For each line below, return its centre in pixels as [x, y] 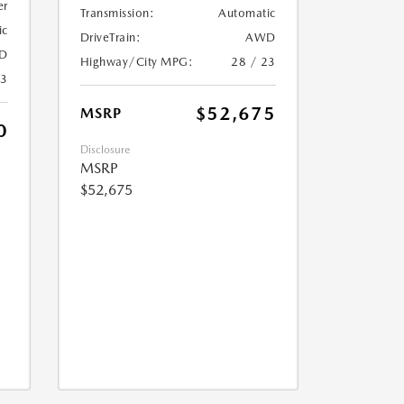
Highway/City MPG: [136, 62]
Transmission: [117, 14]
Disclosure [105, 150]
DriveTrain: [110, 38]
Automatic [247, 14]
